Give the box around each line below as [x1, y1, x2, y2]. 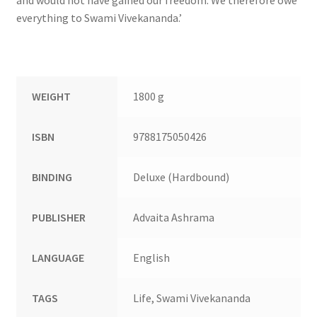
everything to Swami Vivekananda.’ [16, 10, 182, 25]
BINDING [32, 169, 73, 184]
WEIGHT [32, 88, 71, 103]
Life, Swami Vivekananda [133, 290, 251, 305]
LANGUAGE [32, 250, 85, 265]
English [133, 250, 171, 265]
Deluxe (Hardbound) [133, 169, 230, 184]
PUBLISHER [32, 209, 86, 224]
